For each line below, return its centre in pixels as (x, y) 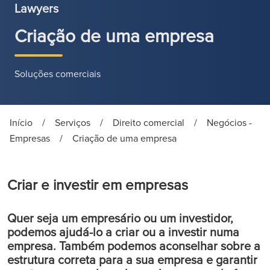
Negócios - (229, 122)
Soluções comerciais (58, 74)
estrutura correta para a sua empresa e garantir (132, 260)
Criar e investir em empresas (98, 185)
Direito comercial (149, 122)
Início (21, 122)
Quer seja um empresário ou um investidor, (120, 218)
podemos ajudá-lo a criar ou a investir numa (123, 232)
